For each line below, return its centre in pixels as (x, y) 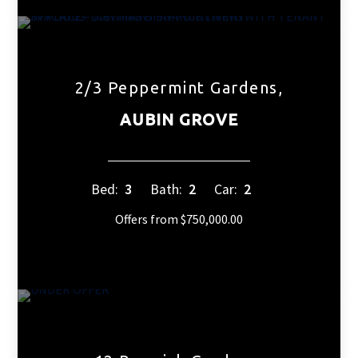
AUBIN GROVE (179, 119)
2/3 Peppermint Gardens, (179, 87)
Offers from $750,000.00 (179, 219)
